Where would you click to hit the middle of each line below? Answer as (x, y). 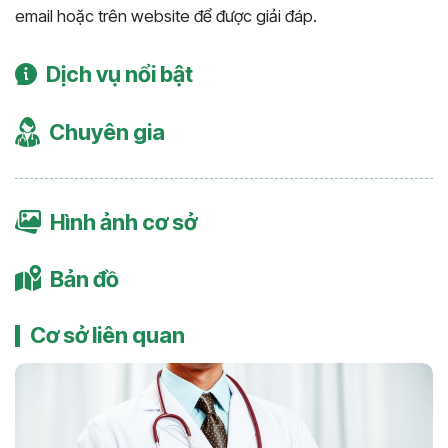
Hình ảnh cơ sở (123, 222)
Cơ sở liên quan (107, 335)
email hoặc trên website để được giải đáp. (166, 16)
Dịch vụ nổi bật (119, 74)
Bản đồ (84, 278)
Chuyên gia (107, 132)
